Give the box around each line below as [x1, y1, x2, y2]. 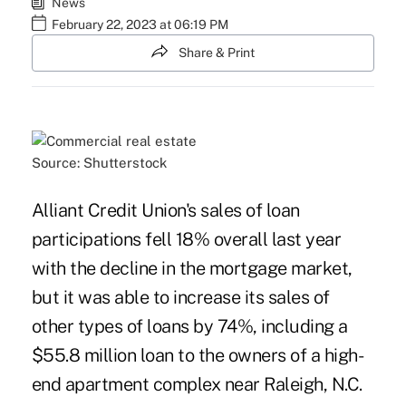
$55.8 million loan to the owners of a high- [31, 344, 364, 367]
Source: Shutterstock [31, 155, 167, 171]
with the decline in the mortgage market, [31, 257, 353, 280]
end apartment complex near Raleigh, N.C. [31, 373, 362, 396]
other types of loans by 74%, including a [31, 315, 348, 338]
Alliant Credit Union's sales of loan [31, 199, 300, 222]
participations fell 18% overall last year [31, 228, 342, 251]
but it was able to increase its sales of [31, 286, 330, 309]
